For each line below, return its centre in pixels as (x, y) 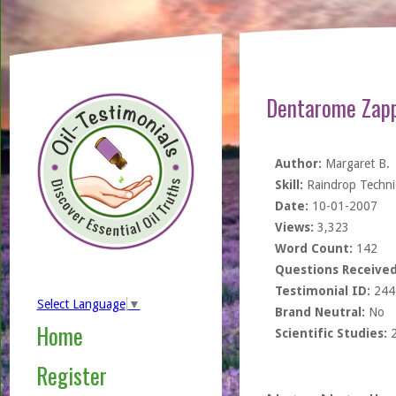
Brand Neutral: (320, 312)
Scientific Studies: (331, 333)
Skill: (289, 185)
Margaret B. (355, 164)
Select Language (81, 305)
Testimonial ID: (322, 291)
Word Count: (313, 248)
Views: (294, 227)
